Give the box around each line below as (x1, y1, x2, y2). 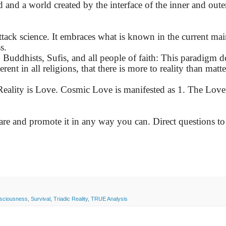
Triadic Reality (53, 195, 88, 202)
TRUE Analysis (91, 195, 128, 202)
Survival (31, 195, 50, 202)
